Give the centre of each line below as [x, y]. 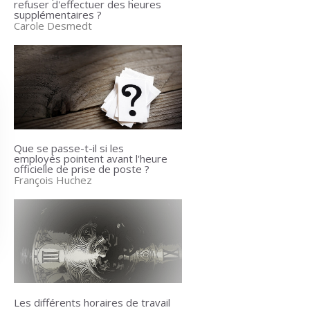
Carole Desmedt [53, 25]
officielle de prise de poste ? [81, 168]
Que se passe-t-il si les [69, 148]
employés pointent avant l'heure [90, 158]
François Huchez [53, 180]
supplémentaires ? [57, 14]
